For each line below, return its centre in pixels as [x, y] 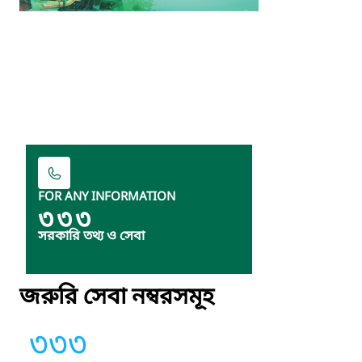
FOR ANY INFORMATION [107, 197]
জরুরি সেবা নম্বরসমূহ [117, 297]
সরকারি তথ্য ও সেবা [91, 236]
